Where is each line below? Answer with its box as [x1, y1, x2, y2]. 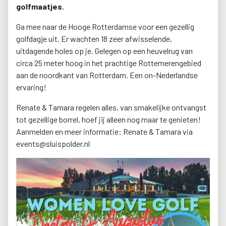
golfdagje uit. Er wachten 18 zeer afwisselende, [16, 34, 172, 44]
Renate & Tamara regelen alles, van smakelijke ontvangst [16, 102, 206, 112]
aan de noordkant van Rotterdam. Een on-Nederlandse [16, 70, 198, 80]
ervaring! [16, 82, 48, 92]
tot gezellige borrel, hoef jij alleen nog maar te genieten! [16, 115, 201, 125]
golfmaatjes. [16, 2, 64, 12]
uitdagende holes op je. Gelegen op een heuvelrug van [16, 46, 193, 56]
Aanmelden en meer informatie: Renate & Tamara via [16, 127, 193, 137]
